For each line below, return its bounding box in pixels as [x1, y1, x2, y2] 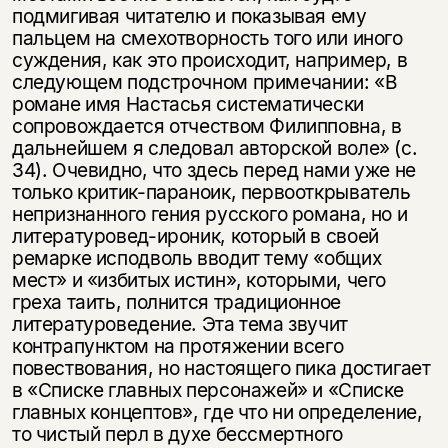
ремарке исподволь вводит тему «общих [11, 246, 382, 271]
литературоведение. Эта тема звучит [11, 312, 348, 337]
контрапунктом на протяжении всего [11, 334, 344, 359]
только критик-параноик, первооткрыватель [11, 180, 411, 205]
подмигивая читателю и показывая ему [11, 4, 367, 29]
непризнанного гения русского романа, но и [11, 202, 408, 227]
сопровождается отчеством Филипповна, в [11, 114, 402, 139]
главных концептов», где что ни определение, [11, 400, 423, 425]
